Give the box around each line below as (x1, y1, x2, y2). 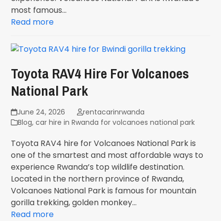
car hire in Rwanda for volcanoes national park (36, 117, 195, 127)
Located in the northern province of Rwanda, (11, 173, 184, 184)
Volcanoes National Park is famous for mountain (11, 185, 197, 196)
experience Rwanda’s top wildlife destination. (11, 161, 185, 173)
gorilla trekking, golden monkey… (11, 197, 137, 208)
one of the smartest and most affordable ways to (11, 149, 204, 161)
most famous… (11, 4, 67, 16)
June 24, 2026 (17, 107, 65, 117)
